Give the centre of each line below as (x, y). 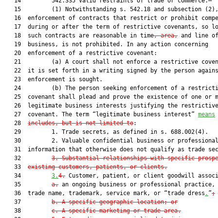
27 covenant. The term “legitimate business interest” (101, 114)
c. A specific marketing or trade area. (116, 211)
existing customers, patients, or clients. (98, 167)
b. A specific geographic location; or (115, 202)
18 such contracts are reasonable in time (79, 36)
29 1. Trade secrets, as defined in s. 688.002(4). (106, 132)
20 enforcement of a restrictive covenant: (81, 53)
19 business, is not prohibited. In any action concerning (106, 44)
